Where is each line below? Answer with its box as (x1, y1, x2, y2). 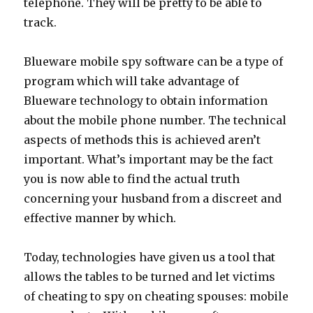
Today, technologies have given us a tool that (24, 250, 276, 264)
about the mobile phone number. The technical (24, 113, 287, 127)
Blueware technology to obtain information (24, 94, 268, 108)
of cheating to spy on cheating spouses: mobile (24, 289, 289, 303)
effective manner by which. (24, 211, 177, 225)
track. (24, 15, 57, 29)
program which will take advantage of (24, 74, 240, 88)
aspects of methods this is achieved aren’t (24, 133, 261, 147)
